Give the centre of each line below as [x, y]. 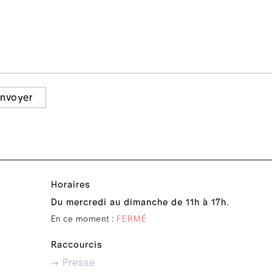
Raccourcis [77, 245]
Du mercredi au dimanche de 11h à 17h [139, 202]
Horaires [71, 185]
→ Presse [73, 263]
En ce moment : [84, 219]
